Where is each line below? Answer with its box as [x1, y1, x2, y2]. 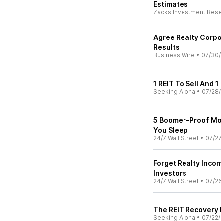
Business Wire [153, 51, 195, 59]
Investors [153, 169, 186, 177]
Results [153, 43, 180, 51]
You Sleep [153, 126, 188, 134]
